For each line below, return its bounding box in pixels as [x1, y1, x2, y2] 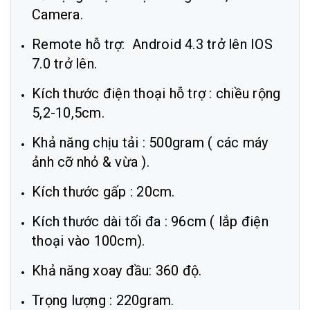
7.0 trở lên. [32, 55, 97, 72]
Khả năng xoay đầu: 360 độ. [32, 262, 202, 279]
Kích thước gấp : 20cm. [32, 183, 175, 200]
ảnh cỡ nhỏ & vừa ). [32, 154, 149, 170]
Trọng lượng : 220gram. [32, 292, 174, 309]
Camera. [32, 6, 83, 23]
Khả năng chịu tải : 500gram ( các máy [32, 134, 268, 151]
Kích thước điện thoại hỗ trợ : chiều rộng [32, 85, 281, 102]
